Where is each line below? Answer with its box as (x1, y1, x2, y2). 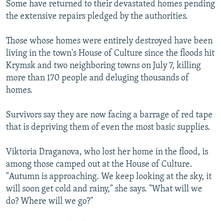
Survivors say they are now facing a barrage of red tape (6, 110, 213, 120)
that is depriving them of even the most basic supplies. (6, 122, 210, 132)
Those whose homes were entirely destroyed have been (6, 36, 213, 46)
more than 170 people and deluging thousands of (6, 73, 189, 83)
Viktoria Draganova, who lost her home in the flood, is (6, 147, 208, 157)
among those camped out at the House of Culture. (6, 159, 192, 169)
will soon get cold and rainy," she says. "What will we (6, 184, 202, 194)
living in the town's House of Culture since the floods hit (6, 48, 215, 58)
